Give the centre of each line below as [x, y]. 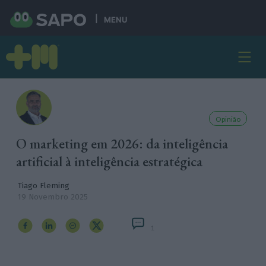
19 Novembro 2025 [53, 197]
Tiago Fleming [44, 186]
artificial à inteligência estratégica [110, 161]
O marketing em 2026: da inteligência [122, 143]
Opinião [228, 119]
